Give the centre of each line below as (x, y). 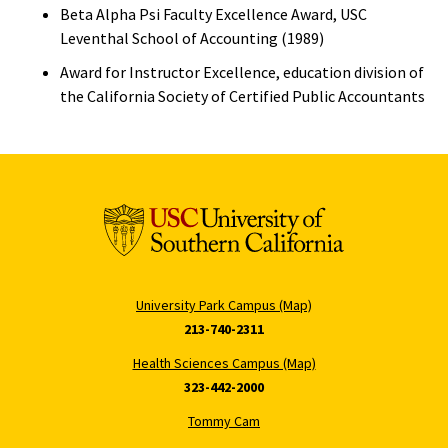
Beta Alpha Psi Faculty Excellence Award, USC (213, 14)
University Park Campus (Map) (224, 304)
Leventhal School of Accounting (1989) (192, 38)
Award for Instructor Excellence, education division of (242, 72)
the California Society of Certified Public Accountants (242, 96)
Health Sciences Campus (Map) (224, 362)
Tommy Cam (224, 420)
